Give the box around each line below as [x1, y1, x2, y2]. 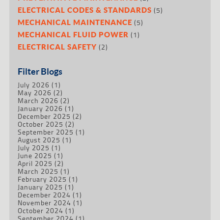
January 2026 [18, 103, 63, 113]
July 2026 [18, 79, 50, 90]
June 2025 [18, 150, 53, 161]
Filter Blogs [18, 65, 63, 77]
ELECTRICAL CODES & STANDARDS [18, 5, 152, 14]
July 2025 [18, 142, 50, 153]
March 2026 [18, 95, 59, 106]
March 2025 [18, 165, 59, 176]
